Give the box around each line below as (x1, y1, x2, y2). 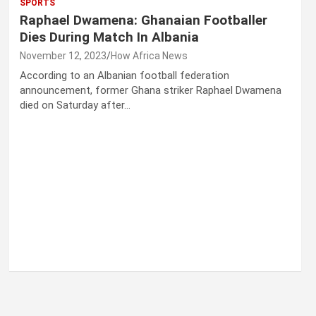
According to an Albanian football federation (19, 69, 229, 83)
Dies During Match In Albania (19, 29, 199, 46)
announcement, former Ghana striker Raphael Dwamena (19, 84, 281, 97)
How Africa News (110, 50, 188, 62)
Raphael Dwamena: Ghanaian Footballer (19, 12, 267, 29)
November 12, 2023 (19, 50, 107, 62)
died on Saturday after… (19, 99, 130, 112)
